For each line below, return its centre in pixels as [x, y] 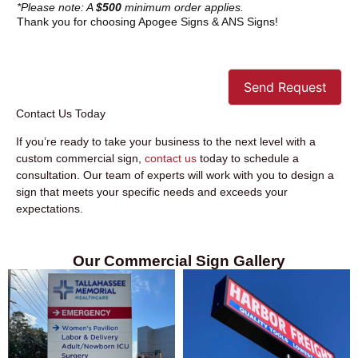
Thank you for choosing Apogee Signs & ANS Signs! [147, 21]
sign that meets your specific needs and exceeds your [152, 192]
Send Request [285, 87]
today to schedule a [248, 159]
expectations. [50, 209]
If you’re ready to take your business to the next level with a [166, 142]
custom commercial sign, [80, 159]
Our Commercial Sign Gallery [179, 261]
